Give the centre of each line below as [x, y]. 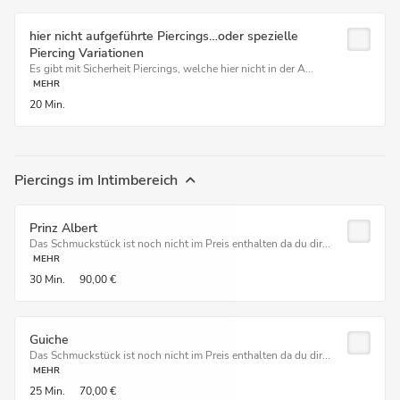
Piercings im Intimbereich [96, 180]
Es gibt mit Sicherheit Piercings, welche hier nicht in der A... [171, 69]
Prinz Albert [63, 228]
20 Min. [47, 104]
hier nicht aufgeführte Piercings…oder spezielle [164, 36]
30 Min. [47, 279]
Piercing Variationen [87, 53]
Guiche [49, 340]
